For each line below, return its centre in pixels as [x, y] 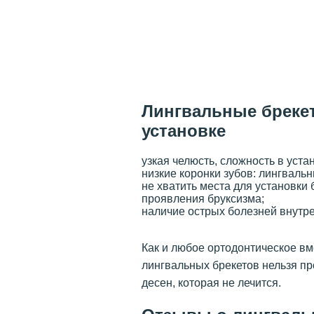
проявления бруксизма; [203, 198]
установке [184, 130]
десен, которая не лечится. [211, 282]
